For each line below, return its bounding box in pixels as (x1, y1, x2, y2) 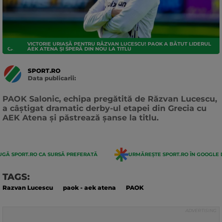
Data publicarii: (28, 74, 76, 82)
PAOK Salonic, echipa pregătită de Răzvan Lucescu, (2, 94, 217, 104)
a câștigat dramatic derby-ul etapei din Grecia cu (2, 103, 207, 113)
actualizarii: (27, 88, 64, 96)
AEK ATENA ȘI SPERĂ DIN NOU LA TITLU (27, 46, 131, 53)
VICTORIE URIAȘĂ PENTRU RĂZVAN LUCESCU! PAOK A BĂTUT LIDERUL (27, 41, 211, 48)
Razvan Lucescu (2, 183, 53, 191)
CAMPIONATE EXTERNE (7, 46, 69, 53)
